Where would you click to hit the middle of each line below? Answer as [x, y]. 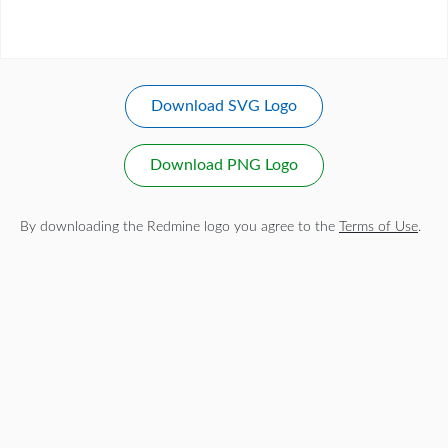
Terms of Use [378, 226]
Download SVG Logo [224, 106]
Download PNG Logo [224, 165]
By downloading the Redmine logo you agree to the [179, 226]
